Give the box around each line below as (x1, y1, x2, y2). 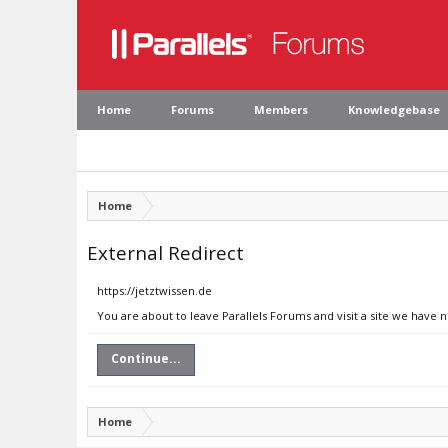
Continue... (111, 350, 181, 367)
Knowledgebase (348, 102, 440, 117)
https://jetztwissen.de (97, 283, 212, 298)
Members (254, 102, 308, 117)
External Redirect (87, 240, 244, 265)
